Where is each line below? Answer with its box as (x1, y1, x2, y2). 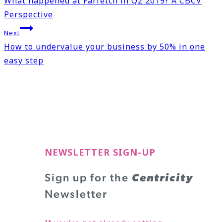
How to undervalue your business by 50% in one (4, 41, 205, 53)
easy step (4, 55, 44, 66)
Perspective (4, 9, 53, 20)
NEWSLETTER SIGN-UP (45, 146, 156, 158)
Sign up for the (45, 170, 132, 184)
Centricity (132, 172, 194, 184)
